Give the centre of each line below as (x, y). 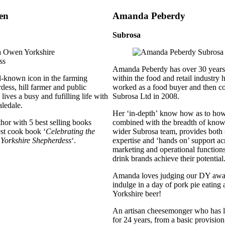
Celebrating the (70, 132)
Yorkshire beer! (137, 194)
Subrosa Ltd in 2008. (146, 96)
